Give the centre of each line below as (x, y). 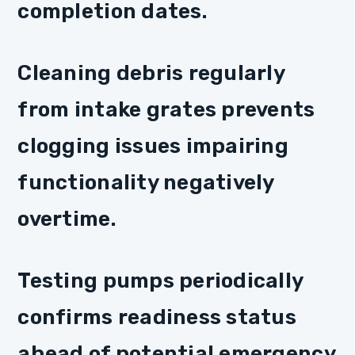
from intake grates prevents (166, 109)
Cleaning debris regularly (151, 73)
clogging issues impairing (153, 145)
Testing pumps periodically (160, 280)
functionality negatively (146, 182)
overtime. (67, 218)
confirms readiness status (157, 317)
